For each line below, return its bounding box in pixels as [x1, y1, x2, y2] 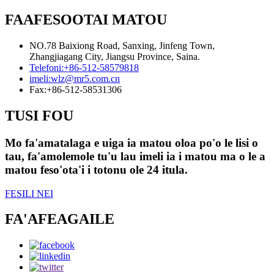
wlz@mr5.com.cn [51, 73, 120, 84]
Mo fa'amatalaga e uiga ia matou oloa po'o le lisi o [5, 136, 258, 149]
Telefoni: [29, 62, 64, 73]
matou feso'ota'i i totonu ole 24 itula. [5, 163, 188, 176]
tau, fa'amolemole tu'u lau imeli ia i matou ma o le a [5, 149, 265, 163]
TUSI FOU [5, 107, 73, 124]
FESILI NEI [5, 188, 53, 199]
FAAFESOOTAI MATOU [5, 12, 167, 28]
